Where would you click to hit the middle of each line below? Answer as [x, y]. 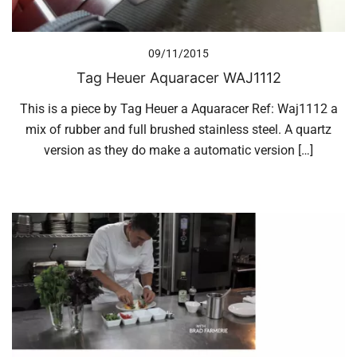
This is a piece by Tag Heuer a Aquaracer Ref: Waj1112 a [178, 108]
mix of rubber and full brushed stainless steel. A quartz [178, 129]
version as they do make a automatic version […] [178, 150]
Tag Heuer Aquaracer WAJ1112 [178, 77]
